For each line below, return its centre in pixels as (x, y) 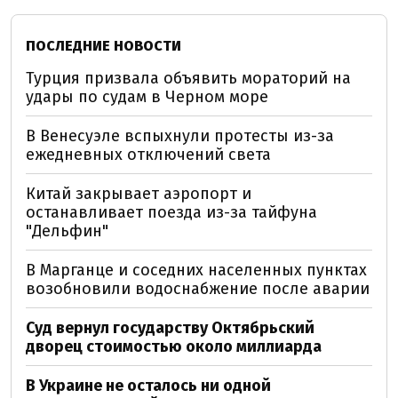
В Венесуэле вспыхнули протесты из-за (180, 135)
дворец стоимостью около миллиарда (174, 346)
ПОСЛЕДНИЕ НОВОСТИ (103, 45)
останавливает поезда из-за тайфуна (171, 212)
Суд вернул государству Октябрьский (170, 327)
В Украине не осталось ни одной (148, 385)
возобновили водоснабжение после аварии (198, 288)
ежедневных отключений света (148, 154)
